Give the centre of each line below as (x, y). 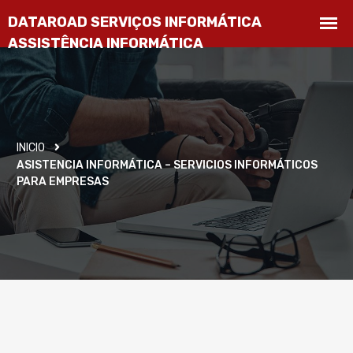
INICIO (31, 148)
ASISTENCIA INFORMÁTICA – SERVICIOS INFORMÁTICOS (167, 165)
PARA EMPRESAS (63, 182)
